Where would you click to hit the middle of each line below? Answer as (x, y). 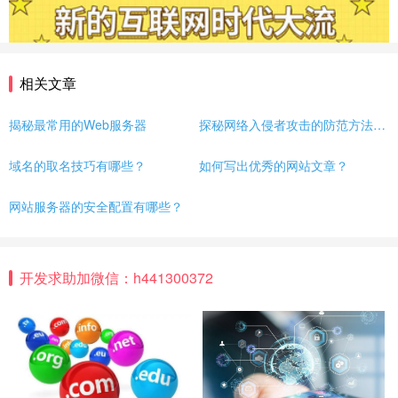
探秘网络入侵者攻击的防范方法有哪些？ (379, 125)
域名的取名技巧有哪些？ (77, 166)
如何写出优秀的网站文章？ (274, 166)
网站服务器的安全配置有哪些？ (96, 207)
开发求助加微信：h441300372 (116, 277)
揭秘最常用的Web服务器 (78, 125)
